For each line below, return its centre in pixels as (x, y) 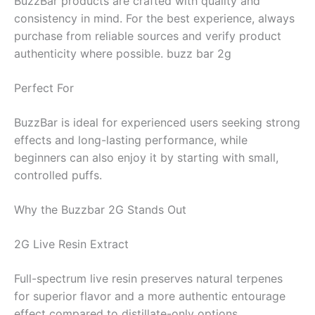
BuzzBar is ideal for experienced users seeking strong (157, 122)
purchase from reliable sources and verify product (148, 36)
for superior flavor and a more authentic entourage (150, 296)
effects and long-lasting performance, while (131, 140)
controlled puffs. (58, 175)
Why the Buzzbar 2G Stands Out (100, 209)
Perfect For (44, 88)
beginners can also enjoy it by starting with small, (146, 157)
